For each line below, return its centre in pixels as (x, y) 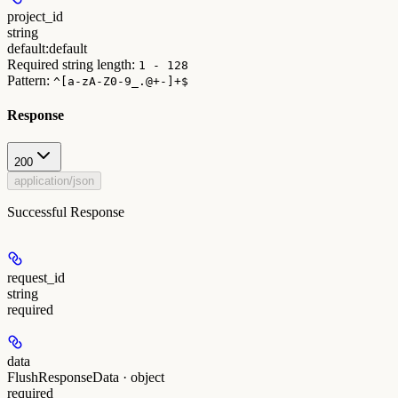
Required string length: (73, 64)
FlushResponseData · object (86, 378)
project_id (35, 16)
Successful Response (66, 212)
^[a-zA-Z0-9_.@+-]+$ (121, 81)
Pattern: (30, 80)
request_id (36, 278)
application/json (54, 181)
